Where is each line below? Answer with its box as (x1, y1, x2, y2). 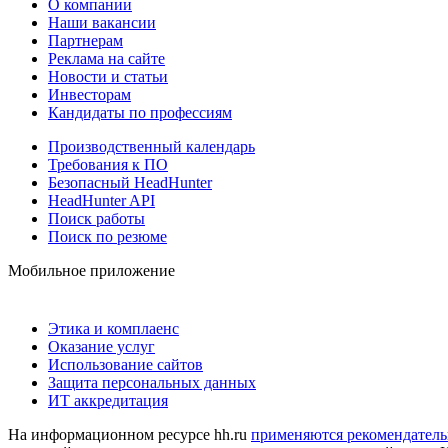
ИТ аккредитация (48, 391, 168, 409)
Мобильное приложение (8, 261, 175, 279)
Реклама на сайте (48, 49, 165, 67)
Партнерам (48, 31, 123, 49)
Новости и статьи (48, 67, 168, 85)
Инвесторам (48, 85, 131, 103)
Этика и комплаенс (48, 319, 179, 337)
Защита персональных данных (48, 373, 256, 391)
